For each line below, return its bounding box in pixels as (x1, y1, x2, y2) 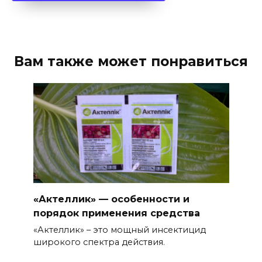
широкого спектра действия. (33, 237, 165, 248)
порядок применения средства (33, 207, 200, 219)
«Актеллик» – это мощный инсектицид (33, 225, 206, 236)
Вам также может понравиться (14, 53, 248, 70)
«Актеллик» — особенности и (33, 193, 189, 205)
